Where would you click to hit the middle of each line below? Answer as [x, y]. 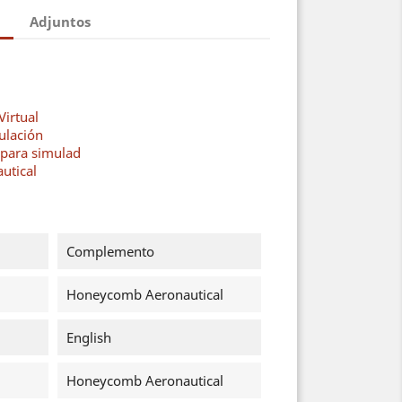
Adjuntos [61, 21]
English [88, 337]
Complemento [110, 251]
